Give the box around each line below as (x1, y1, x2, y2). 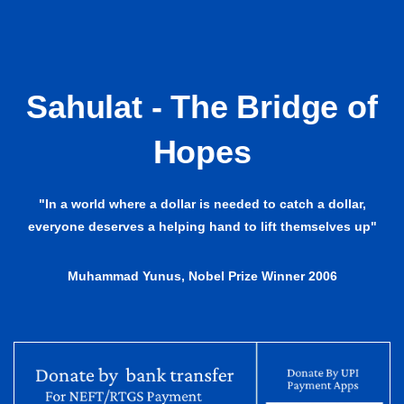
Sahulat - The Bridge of (26, 88, 378, 126)
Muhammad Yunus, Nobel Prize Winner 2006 (67, 269, 337, 284)
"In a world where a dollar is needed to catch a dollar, (38, 197, 366, 212)
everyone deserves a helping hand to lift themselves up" (27, 219, 377, 234)
